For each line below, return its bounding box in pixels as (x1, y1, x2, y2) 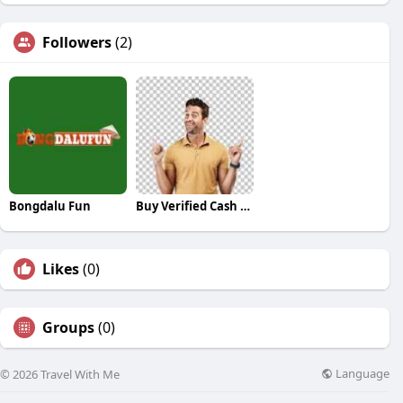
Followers (42, 31, 112, 52)
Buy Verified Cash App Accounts (239, 197, 250, 214)
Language (333, 365, 390, 382)
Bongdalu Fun (9, 197, 91, 214)
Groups (42, 317, 94, 337)
